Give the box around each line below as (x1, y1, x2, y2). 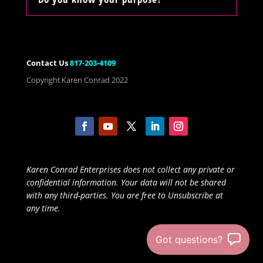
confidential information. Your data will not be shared (26, 177, 226, 188)
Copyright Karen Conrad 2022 (26, 74, 128, 85)
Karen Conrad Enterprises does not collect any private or (26, 164, 235, 176)
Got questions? (156, 234, 222, 245)
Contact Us (26, 57, 70, 68)
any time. (26, 203, 63, 214)
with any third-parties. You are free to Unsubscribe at (26, 190, 223, 201)
